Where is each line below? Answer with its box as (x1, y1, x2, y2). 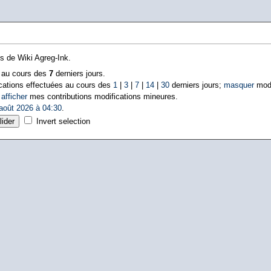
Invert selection (36, 117, 90, 126)
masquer (223, 80, 254, 90)
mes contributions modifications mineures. (27, 92, 178, 101)
